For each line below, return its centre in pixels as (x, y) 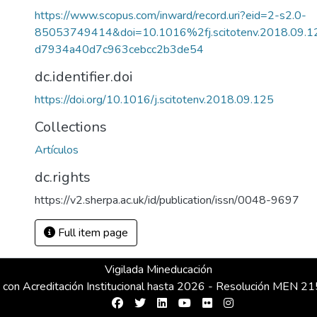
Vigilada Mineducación (158, 270)
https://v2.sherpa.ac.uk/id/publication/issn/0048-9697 (167, 200)
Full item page (92, 233)
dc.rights (63, 177)
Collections (71, 127)
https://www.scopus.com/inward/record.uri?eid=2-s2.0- (171, 16)
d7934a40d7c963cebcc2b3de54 (119, 50)
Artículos (57, 150)
